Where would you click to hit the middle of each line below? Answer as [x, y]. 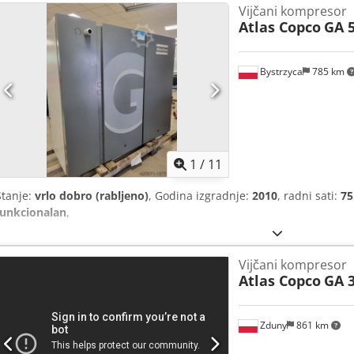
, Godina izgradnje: [200, 196]
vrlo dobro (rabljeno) [92, 196]
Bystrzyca [280, 71]
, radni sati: [309, 196]
